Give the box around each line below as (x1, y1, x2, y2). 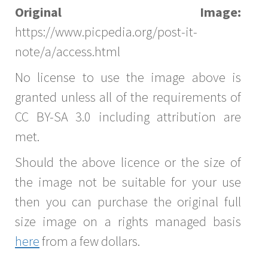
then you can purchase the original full (15, 193, 241, 210)
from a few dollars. (39, 232, 140, 249)
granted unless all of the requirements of (15, 88, 241, 105)
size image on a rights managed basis (15, 212, 241, 230)
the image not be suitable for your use (15, 173, 241, 190)
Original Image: (15, 3, 241, 20)
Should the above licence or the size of (15, 153, 241, 170)
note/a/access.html (15, 42, 120, 60)
